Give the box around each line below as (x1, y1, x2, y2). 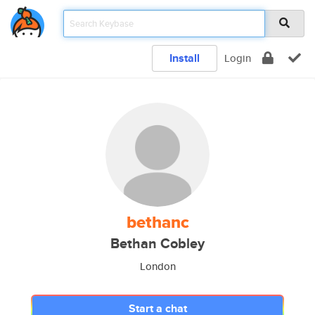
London (139, 259, 176, 274)
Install (169, 50, 200, 66)
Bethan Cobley (110, 233, 205, 254)
